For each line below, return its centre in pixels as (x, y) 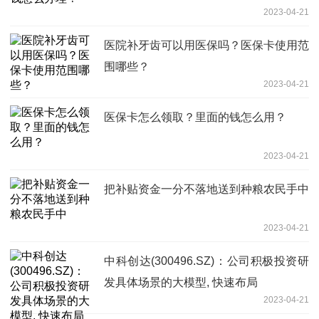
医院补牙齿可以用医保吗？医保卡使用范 (206, 45)
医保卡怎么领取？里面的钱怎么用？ (195, 117)
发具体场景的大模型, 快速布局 (181, 282)
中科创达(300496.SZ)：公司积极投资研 (206, 261)
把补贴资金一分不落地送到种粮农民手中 (206, 189)
